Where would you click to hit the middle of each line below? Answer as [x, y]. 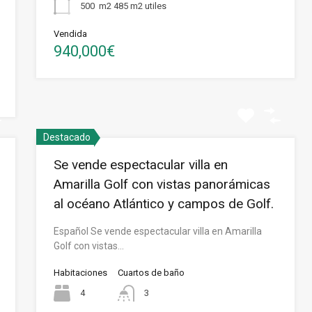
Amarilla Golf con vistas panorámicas [162, 184]
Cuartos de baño [151, 273]
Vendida [71, 34]
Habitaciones [81, 273]
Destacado [67, 137]
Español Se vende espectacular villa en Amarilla [158, 231]
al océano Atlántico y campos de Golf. [164, 204]
